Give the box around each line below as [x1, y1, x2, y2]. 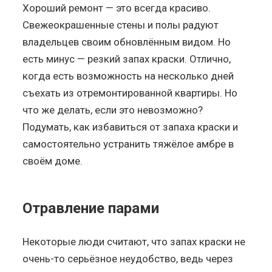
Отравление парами [22, 199, 160, 217]
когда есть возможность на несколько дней [22, 69, 234, 82]
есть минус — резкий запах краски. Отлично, [22, 52, 231, 65]
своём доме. [22, 154, 83, 167]
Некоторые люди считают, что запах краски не [22, 235, 246, 248]
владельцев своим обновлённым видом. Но [22, 35, 231, 48]
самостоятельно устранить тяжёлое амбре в [22, 137, 234, 150]
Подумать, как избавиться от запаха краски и [22, 120, 239, 133]
